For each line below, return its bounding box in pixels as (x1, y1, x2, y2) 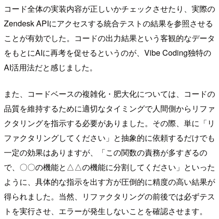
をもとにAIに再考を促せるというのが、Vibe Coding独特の (4, 47, 211, 59)
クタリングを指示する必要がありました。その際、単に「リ (4, 117, 215, 129)
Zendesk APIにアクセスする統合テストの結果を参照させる (4, 18, 213, 29)
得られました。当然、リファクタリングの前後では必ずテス (4, 191, 215, 202)
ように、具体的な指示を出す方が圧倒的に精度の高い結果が (4, 176, 215, 188)
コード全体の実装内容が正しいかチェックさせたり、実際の (4, 3, 215, 15)
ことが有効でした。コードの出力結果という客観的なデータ (4, 32, 215, 44)
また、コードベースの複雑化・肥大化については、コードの (4, 88, 215, 100)
